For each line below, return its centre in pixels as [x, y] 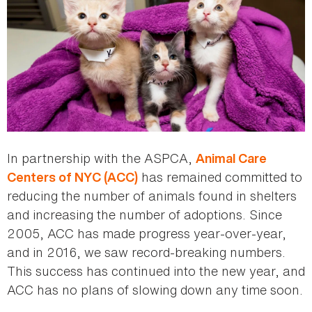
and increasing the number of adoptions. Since [145, 214]
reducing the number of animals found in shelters [152, 195]
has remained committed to [220, 177]
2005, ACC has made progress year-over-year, [147, 233]
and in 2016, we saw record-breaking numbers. [146, 252]
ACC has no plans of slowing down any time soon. [155, 289]
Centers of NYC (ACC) [72, 177]
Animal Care [231, 158]
